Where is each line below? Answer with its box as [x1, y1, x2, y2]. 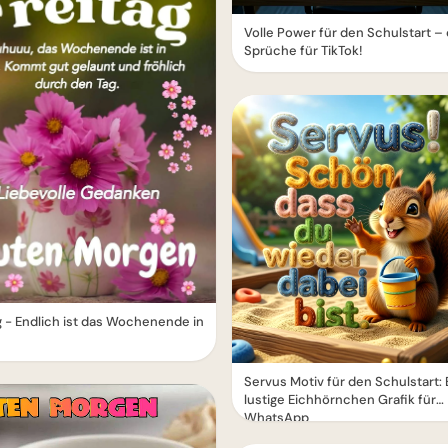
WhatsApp [244, 409, 309, 427]
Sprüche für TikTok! [244, 42, 363, 60]
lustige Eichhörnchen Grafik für [244, 391, 436, 409]
